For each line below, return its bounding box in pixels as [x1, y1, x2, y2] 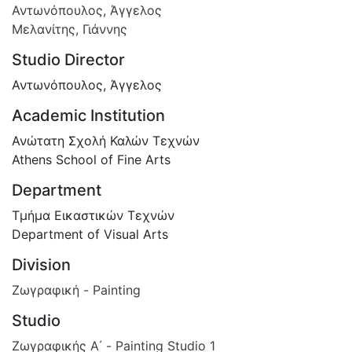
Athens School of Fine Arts [12, 151, 170, 167]
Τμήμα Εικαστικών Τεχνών [12, 207, 174, 223]
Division [12, 255, 71, 274]
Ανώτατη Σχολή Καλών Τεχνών [12, 132, 200, 148]
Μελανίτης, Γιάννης [12, 20, 127, 37]
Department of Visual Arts [12, 225, 168, 242]
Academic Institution [12, 105, 165, 125]
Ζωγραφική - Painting [12, 281, 141, 298]
